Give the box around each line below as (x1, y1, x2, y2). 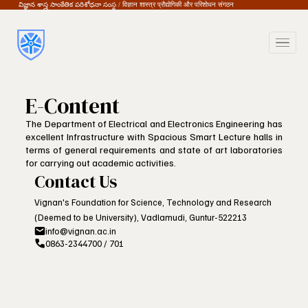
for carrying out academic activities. (25, 156, 177, 168)
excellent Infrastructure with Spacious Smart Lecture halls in (25, 130, 283, 142)
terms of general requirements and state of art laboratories (25, 143, 283, 155)
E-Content (25, 91, 120, 120)
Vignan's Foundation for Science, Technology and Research (34, 196, 272, 208)
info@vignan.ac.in (45, 225, 117, 236)
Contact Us (34, 169, 118, 193)
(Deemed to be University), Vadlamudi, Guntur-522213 (34, 211, 247, 223)
